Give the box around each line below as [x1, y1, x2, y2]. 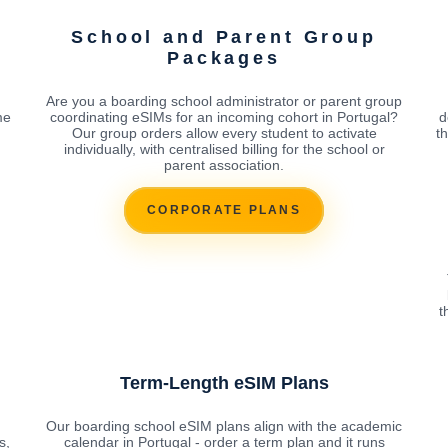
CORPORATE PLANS [147, 203, 301, 218]
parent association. [164, 156, 284, 173]
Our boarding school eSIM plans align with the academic [46, 417, 402, 434]
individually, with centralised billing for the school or [63, 140, 385, 157]
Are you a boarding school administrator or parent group [46, 92, 402, 109]
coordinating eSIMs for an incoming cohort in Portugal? [50, 108, 398, 125]
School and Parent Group [71, 26, 377, 47]
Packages [167, 47, 281, 68]
